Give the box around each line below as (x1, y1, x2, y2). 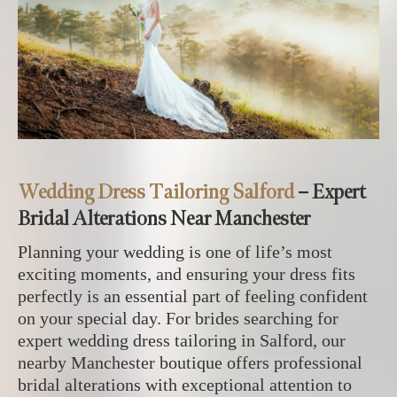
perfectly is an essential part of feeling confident (18, 285, 368, 306)
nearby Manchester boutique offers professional (18, 352, 362, 372)
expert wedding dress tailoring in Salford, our (18, 330, 346, 350)
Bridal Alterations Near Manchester (18, 205, 310, 231)
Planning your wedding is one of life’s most (18, 241, 332, 261)
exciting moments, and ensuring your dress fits (18, 263, 355, 284)
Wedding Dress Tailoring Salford (18, 178, 294, 205)
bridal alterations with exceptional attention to (18, 374, 352, 394)
